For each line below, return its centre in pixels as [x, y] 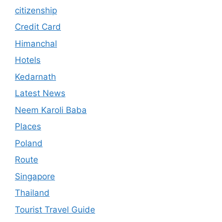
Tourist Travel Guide [55, 209]
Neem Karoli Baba [51, 110]
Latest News [40, 93]
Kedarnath [35, 77]
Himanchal [36, 43]
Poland [29, 143]
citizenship [36, 10]
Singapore [35, 176]
